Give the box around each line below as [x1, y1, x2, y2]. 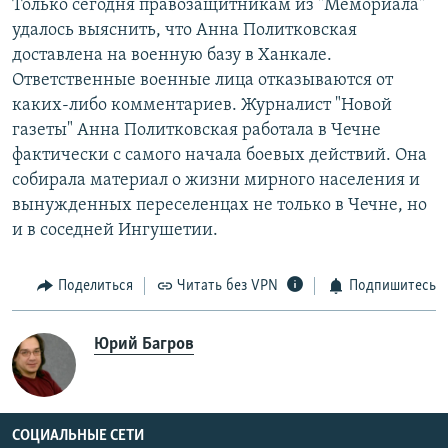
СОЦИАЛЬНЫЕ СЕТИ [12, 428, 144, 445]
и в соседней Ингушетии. [12, 220, 218, 240]
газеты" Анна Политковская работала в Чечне [12, 120, 381, 140]
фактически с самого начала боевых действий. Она [12, 145, 427, 165]
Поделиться [57, 277, 133, 294]
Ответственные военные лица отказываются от [12, 70, 393, 90]
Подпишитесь [348, 277, 436, 294]
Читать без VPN [177, 277, 278, 294]
